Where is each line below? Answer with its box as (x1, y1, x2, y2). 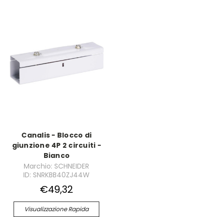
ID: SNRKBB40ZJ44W (23, 170, 90, 180)
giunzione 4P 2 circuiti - (12, 140, 101, 151)
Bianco (43, 151, 70, 161)
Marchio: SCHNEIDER (24, 161, 90, 171)
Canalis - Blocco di (21, 130, 92, 140)
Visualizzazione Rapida (24, 205, 89, 213)
